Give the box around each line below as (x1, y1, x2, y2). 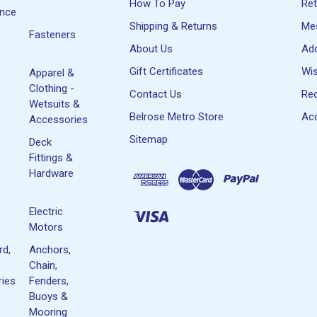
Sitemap (129, 132, 168, 146)
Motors (29, 220, 64, 234)
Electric (29, 204, 64, 218)
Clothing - (29, 81, 75, 95)
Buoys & (29, 289, 69, 303)
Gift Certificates (129, 64, 203, 78)
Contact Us (129, 87, 182, 100)
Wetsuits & (29, 97, 81, 110)
